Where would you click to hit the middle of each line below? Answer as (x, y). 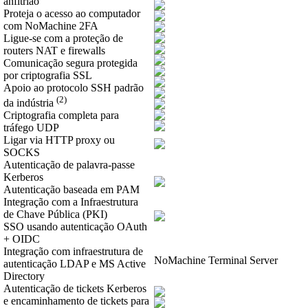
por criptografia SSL (48, 76)
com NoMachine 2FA (51, 26)
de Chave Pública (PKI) (55, 214)
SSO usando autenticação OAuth (75, 227)
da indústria (30, 103)
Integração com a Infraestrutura (71, 202)
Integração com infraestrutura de (73, 252)
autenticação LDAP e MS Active (75, 264)
